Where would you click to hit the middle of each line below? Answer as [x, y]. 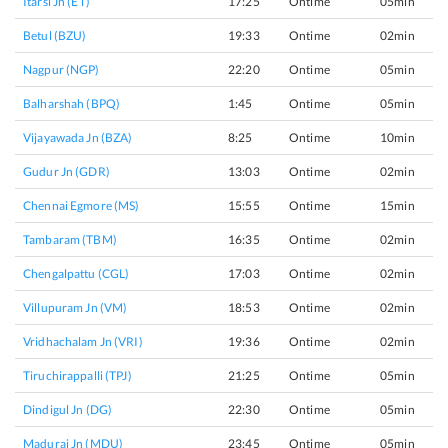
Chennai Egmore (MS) [81, 205]
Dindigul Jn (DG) [68, 409]
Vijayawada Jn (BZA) [78, 137]
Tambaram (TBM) [70, 239]
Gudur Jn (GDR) [66, 171]
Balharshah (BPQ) [72, 103]
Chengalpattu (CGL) [76, 273]
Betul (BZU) [55, 35]
